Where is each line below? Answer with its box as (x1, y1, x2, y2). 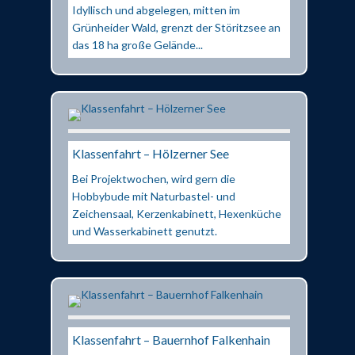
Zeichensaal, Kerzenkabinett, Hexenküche (72, 206, 281, 220)
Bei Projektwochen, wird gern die (72, 171, 235, 185)
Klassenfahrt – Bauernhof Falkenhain (72, 331, 270, 347)
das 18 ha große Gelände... (72, 37, 203, 52)
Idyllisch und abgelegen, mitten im (72, 2, 240, 17)
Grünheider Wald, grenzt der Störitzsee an (72, 20, 281, 34)
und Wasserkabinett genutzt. (72, 223, 217, 238)
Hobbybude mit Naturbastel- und (72, 189, 235, 203)
